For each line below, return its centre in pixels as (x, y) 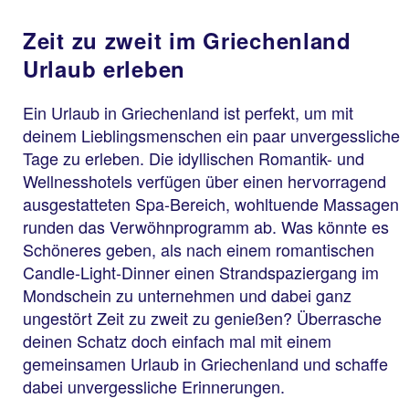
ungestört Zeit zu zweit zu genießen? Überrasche (202, 318)
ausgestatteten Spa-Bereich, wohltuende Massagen (211, 204)
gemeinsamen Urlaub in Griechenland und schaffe (205, 364)
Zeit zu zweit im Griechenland (187, 41)
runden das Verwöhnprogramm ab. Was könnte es (206, 227)
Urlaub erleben (105, 69)
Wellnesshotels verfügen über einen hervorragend (204, 181)
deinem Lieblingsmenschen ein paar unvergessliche (211, 136)
